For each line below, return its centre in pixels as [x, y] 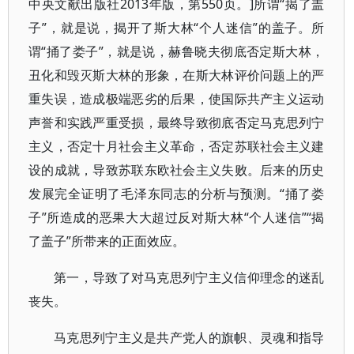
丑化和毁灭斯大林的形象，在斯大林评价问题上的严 [177, 75]
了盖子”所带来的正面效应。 [107, 241]
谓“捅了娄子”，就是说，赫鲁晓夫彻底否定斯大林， [177, 51]
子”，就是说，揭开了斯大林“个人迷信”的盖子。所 [177, 28]
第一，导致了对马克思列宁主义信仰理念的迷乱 [189, 277]
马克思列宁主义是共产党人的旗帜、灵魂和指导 [189, 337]
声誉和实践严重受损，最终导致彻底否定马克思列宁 [177, 122]
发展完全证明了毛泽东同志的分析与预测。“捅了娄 [177, 194]
